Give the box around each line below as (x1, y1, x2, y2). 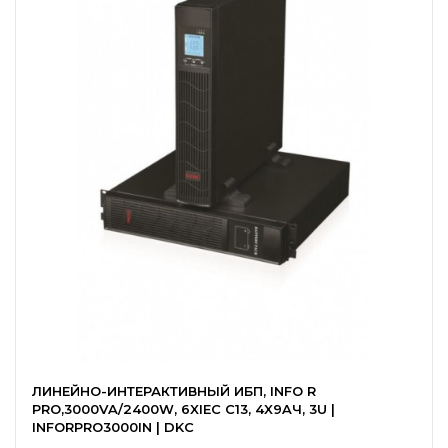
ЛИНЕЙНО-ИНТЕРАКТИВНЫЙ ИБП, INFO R (32, 383, 316, 399)
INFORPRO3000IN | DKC (32, 419, 194, 435)
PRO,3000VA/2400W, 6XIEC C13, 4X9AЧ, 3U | (32, 401, 335, 417)
